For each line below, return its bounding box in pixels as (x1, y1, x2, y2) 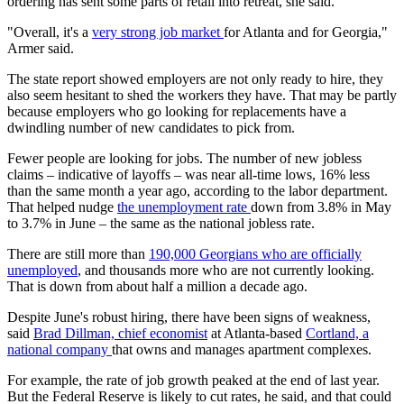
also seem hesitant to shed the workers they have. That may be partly (7, 87, 397, 104)
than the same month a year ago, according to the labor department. (7, 183, 388, 199)
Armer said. (7, 41, 74, 57)
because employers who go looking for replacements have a (7, 104, 346, 120)
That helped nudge (7, 199, 117, 216)
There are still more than (7, 246, 149, 262)
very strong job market (92, 24, 224, 41)
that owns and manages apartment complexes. (112, 342, 372, 358)
